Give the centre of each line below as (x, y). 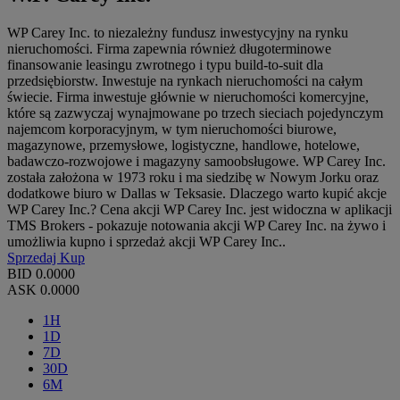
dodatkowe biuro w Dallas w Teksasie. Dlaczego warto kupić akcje (197, 193)
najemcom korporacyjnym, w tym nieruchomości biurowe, (172, 129)
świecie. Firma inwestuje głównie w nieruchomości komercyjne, (188, 96)
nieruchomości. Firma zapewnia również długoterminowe (169, 48)
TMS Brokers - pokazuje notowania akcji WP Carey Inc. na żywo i (196, 225)
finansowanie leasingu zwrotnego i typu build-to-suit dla (165, 64)
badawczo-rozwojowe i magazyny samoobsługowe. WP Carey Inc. (196, 161)
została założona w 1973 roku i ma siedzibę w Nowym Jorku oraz (193, 177)
